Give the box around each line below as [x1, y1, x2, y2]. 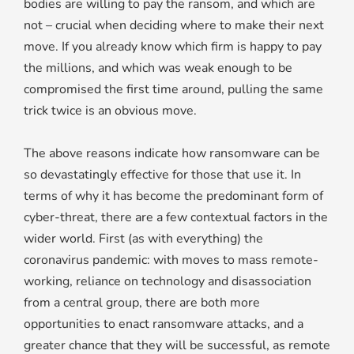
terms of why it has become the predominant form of [24, 187, 323, 205]
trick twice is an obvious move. [24, 102, 197, 120]
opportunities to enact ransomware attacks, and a [24, 315, 303, 333]
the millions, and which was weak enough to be [24, 59, 292, 77]
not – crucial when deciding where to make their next [24, 17, 324, 35]
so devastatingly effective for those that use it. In [24, 166, 301, 184]
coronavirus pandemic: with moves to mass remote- [24, 251, 318, 269]
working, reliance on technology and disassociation [24, 273, 311, 291]
